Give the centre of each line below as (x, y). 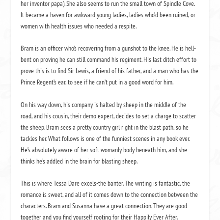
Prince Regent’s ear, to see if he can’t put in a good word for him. (97, 82)
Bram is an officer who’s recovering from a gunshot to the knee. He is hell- (109, 48)
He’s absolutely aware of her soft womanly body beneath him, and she (104, 150)
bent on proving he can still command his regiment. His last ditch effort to (109, 60)
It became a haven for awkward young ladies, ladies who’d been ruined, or (108, 14)
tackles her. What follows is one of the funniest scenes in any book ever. (105, 138)
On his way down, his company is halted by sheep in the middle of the (104, 104)
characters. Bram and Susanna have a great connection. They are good (104, 206)
